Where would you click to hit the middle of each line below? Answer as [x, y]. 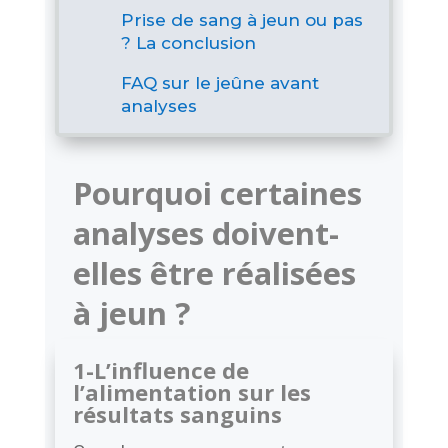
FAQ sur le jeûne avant [219, 82]
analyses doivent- [205, 232]
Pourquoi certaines [217, 192]
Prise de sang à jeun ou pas [241, 19]
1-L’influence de [160, 369]
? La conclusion [188, 42]
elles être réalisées [214, 272]
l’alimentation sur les [191, 391]
